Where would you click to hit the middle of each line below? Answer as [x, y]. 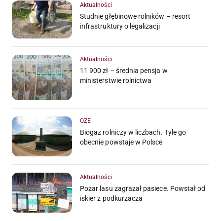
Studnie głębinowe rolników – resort [135, 16]
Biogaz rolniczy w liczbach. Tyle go [133, 132]
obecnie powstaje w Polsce [121, 142]
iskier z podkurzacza [111, 198]
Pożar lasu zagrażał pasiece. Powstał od [143, 188]
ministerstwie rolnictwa [116, 81]
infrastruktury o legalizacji [120, 26]
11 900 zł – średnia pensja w [124, 71]
